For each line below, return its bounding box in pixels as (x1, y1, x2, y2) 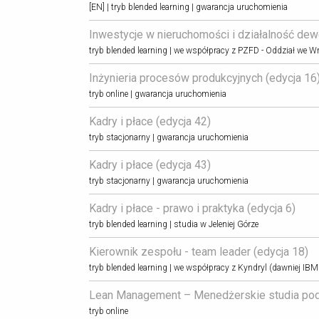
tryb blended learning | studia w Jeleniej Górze (88, 219, 258, 229)
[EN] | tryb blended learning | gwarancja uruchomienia (88, 1, 288, 12)
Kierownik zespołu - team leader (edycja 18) (88, 244, 308, 258)
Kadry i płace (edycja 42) (88, 114, 211, 128)
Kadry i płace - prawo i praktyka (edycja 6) (88, 201, 296, 215)
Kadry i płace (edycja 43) (88, 157, 211, 172)
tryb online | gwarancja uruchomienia (88, 88, 226, 99)
